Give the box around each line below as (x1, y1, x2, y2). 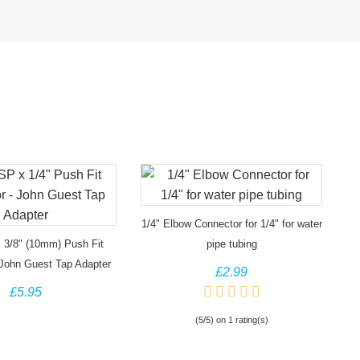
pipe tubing (206, 238, 257, 251)
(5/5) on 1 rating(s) (194, 315, 268, 325)
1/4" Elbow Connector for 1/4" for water (141, 218, 322, 231)
